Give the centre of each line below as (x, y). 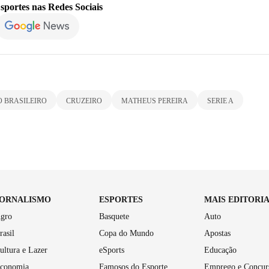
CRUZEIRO (84, 101)
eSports (112, 250)
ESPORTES (121, 199)
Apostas (217, 233)
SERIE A (220, 101)
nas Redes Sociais (66, 7)
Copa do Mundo (127, 233)
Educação (220, 250)
